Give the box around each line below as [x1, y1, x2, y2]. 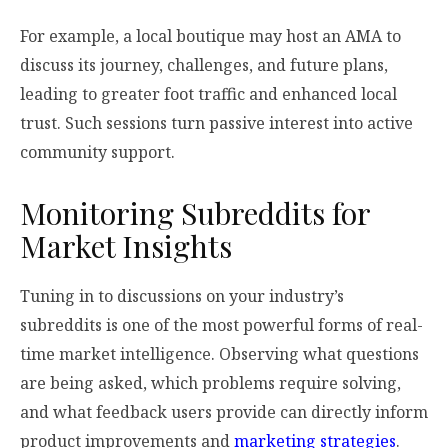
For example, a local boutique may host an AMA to [20, 24, 401, 47]
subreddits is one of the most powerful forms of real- [20, 313, 423, 336]
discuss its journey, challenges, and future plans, [20, 53, 388, 76]
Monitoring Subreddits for [20, 192, 370, 233]
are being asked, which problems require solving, [20, 371, 401, 394]
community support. [20, 140, 175, 163]
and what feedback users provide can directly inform [20, 400, 428, 423]
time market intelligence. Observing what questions [20, 342, 419, 365]
